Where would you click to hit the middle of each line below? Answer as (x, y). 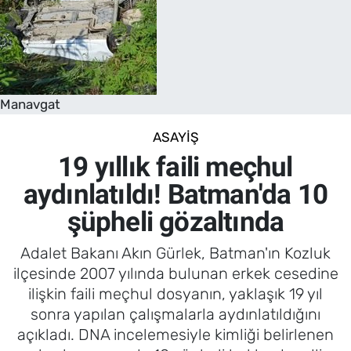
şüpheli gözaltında (175, 223)
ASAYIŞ (175, 137)
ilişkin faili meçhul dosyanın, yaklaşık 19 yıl (175, 293)
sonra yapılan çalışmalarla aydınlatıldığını (175, 314)
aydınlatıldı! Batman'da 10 (175, 195)
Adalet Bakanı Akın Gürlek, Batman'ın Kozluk (175, 253)
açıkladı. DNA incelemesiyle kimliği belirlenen (175, 334)
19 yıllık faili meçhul (175, 168)
